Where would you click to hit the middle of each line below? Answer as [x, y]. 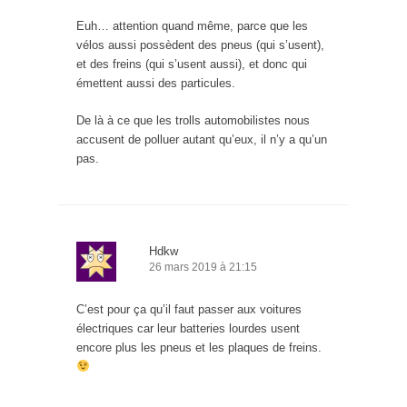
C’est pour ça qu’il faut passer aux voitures [189, 310]
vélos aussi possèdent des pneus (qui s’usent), [200, 45]
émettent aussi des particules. [156, 84]
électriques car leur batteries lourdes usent [188, 329]
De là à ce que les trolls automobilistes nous [193, 121]
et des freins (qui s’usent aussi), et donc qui [192, 65]
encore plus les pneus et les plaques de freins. [199, 348]
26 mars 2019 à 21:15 [203, 268]
